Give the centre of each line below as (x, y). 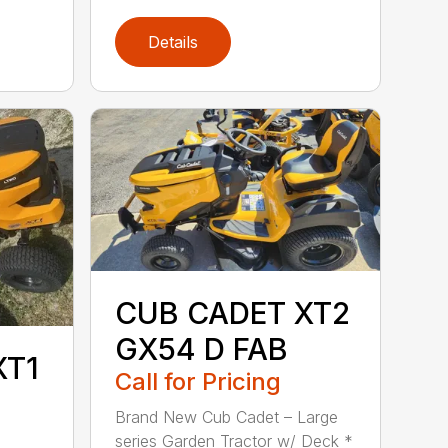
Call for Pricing (198, 381)
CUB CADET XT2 (233, 312)
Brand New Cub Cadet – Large (227, 416)
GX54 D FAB (202, 348)
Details (173, 41)
